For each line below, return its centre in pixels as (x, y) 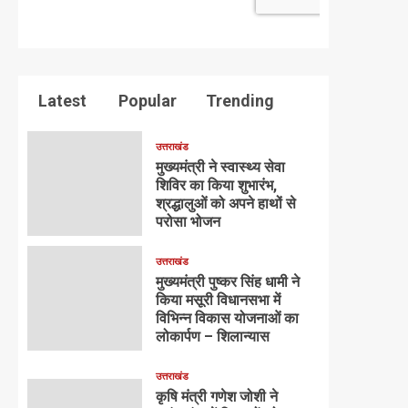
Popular (146, 101)
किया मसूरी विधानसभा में (218, 301)
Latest (61, 101)
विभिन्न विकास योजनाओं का (227, 319)
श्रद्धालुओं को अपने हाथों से (225, 204)
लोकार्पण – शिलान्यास (212, 337)
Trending (238, 101)
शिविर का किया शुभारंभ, (216, 186)
